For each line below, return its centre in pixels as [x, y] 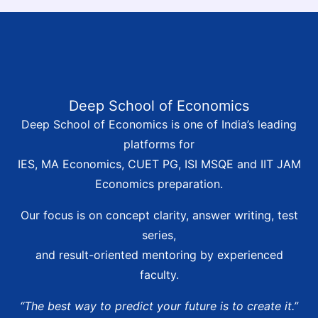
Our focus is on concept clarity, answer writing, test [159, 215]
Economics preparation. [159, 184]
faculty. [159, 275]
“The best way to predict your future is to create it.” [159, 306]
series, [159, 235]
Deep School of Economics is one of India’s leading [159, 125]
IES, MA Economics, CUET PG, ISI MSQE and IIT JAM [159, 164]
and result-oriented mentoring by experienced [159, 255]
